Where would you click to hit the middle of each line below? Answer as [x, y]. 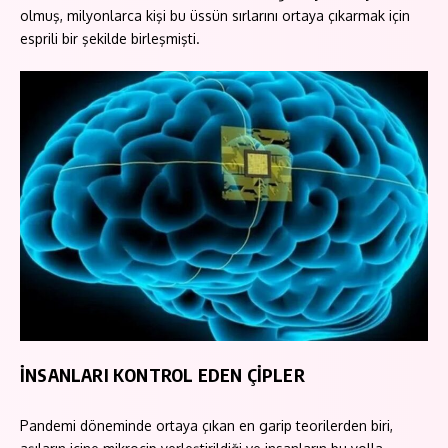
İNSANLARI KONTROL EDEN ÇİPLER [162, 375]
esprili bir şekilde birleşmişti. [110, 39]
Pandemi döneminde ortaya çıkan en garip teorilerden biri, [206, 426]
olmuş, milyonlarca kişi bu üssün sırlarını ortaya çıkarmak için [215, 16]
